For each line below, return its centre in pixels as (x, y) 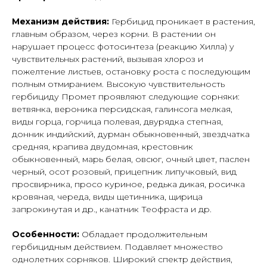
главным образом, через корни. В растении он (114, 34)
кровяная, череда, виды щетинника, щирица (107, 197)
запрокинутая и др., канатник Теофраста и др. (112, 209)
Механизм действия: (62, 22)
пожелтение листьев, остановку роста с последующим (131, 72)
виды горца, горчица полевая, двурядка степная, (117, 122)
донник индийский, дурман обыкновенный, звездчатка (131, 134)
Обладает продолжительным (145, 235)
